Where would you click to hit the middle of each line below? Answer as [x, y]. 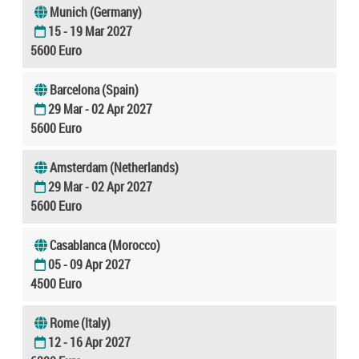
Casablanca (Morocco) [105, 245]
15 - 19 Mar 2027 [90, 31]
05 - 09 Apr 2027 [89, 264]
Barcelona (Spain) [94, 89]
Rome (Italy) [80, 323]
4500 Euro [56, 283]
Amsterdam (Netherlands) [114, 167]
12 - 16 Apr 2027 [89, 342]
